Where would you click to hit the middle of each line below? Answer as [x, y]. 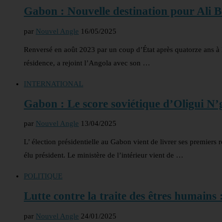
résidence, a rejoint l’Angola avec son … [87, 63]
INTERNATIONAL [54, 83]
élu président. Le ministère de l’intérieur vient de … [104, 155]
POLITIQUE [43, 176]
